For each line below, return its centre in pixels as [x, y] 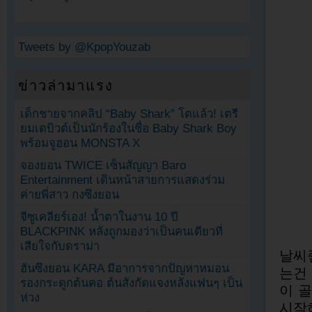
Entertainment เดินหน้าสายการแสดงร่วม [123, 180]
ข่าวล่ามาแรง [66, 85]
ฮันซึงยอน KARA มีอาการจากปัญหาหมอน [125, 269]
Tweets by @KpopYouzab [84, 47]
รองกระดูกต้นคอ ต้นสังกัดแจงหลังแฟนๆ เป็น [132, 283]
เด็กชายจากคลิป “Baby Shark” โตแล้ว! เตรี [130, 114]
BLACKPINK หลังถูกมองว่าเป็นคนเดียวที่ [122, 232]
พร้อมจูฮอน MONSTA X [80, 143]
